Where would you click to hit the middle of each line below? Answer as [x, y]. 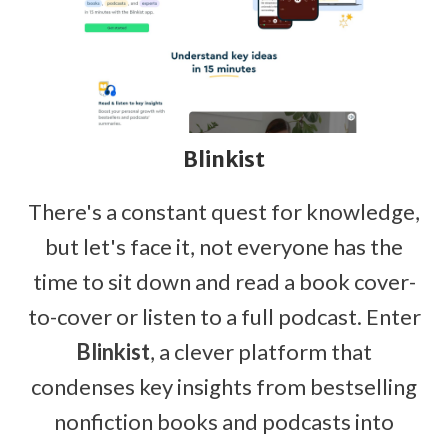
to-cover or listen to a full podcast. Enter [224, 316]
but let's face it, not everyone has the [224, 246]
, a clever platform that [261, 351]
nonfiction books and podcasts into [224, 421]
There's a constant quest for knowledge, [224, 211]
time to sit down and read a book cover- [224, 281]
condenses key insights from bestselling [224, 386]
